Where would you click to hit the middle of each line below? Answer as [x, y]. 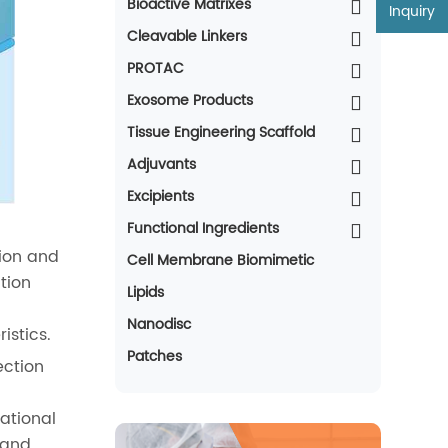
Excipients [160, 196]
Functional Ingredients [202, 228]
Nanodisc [158, 324]
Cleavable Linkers [186, 36]
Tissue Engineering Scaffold [220, 132]
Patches [154, 356]
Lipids [145, 292]
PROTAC [155, 68]
